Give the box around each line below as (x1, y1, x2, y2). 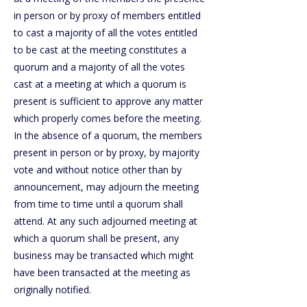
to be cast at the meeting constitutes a (14, 43, 186, 56)
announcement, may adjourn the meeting (14, 180, 199, 193)
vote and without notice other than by (14, 163, 182, 176)
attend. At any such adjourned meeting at (14, 214, 197, 228)
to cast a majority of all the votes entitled (14, 26, 197, 39)
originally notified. (14, 283, 91, 296)
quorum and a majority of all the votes (14, 60, 185, 73)
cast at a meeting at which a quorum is (14, 77, 186, 90)
